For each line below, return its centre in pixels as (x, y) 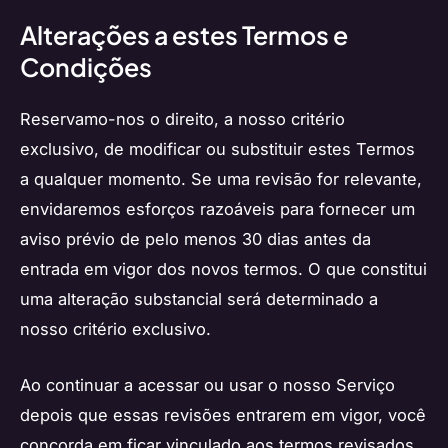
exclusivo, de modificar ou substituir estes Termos (217, 148)
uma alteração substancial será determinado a (199, 298)
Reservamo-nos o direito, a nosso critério (182, 118)
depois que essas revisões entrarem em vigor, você (223, 414)
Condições (86, 66)
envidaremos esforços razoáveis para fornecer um (217, 208)
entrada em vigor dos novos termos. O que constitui (223, 268)
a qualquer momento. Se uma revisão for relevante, (221, 178)
